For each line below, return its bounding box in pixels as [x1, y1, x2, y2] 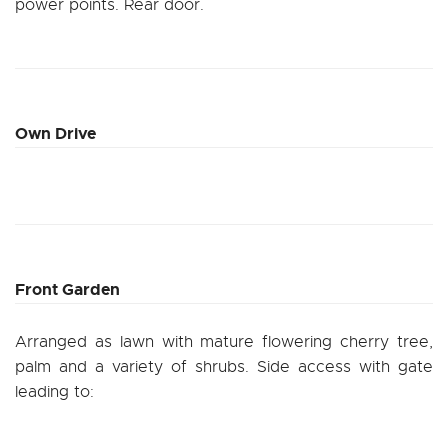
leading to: [15, 381, 94, 402]
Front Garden [15, 278, 120, 300]
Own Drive [15, 122, 96, 144]
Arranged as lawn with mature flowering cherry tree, [15, 331, 433, 352]
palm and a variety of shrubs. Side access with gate [15, 356, 433, 377]
